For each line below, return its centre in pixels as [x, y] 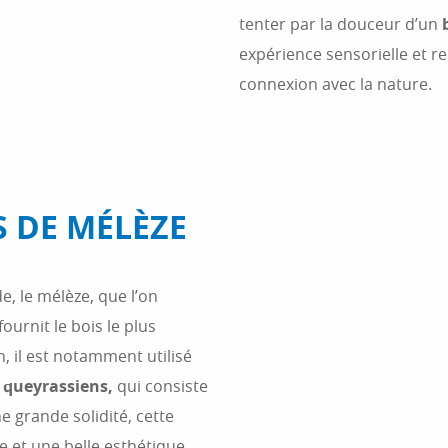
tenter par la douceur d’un [340, 24]
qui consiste [160, 386]
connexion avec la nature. [335, 84]
